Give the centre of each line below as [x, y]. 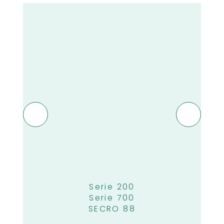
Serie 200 [112, 187]
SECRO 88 [112, 209]
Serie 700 [112, 198]
